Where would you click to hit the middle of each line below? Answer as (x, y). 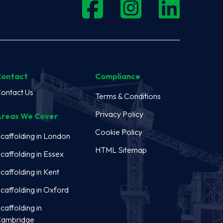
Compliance (118, 76)
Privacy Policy (119, 114)
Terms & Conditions (128, 96)
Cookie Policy (119, 132)
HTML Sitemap (121, 150)
